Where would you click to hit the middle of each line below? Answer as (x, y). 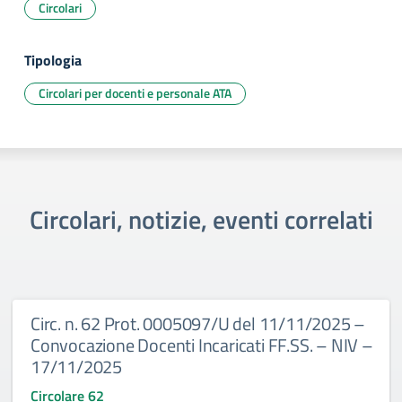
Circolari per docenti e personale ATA (135, 93)
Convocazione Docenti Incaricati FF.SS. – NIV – (202, 345)
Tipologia (53, 60)
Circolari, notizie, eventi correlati (201, 219)
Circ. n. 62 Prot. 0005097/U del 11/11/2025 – (198, 323)
